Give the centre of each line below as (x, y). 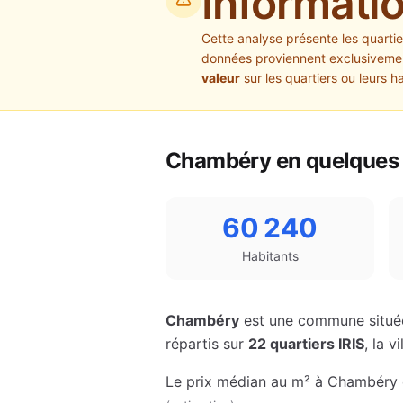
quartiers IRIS (315, 344)
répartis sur (207, 344)
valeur (221, 78)
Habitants (270, 256)
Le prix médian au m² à (246, 381)
